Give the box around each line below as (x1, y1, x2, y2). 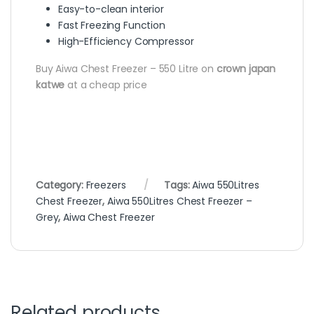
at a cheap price (64, 78, 147, 93)
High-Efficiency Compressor (58, 34, 194, 49)
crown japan (213, 62, 276, 76)
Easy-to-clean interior (58, 2, 164, 17)
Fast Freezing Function (58, 18, 165, 33)
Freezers (86, 178, 126, 193)
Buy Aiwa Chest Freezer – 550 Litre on (36, 62, 214, 76)
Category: (36, 178, 86, 193)
